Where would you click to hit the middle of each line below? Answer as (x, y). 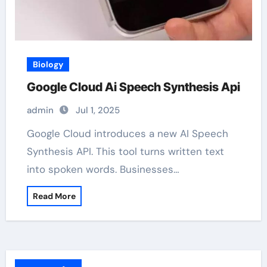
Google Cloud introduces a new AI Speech (30, 133)
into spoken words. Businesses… (103, 169)
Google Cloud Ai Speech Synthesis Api (133, 87)
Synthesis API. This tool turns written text (125, 151)
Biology (48, 64)
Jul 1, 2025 (97, 110)
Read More (54, 196)
